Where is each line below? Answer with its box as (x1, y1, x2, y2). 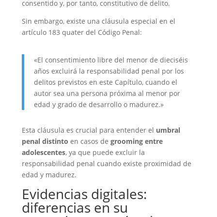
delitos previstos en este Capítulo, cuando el (33, 77, 177, 87)
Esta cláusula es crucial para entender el (21, 125, 156, 135)
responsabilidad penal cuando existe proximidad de (21, 159, 191, 168)
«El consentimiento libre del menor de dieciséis (33, 55, 188, 64)
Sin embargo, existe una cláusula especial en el (21, 16, 175, 26)
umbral (155, 125, 180, 135)
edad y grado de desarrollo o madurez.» (33, 100, 164, 109)
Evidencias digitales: (21, 185, 147, 203)
